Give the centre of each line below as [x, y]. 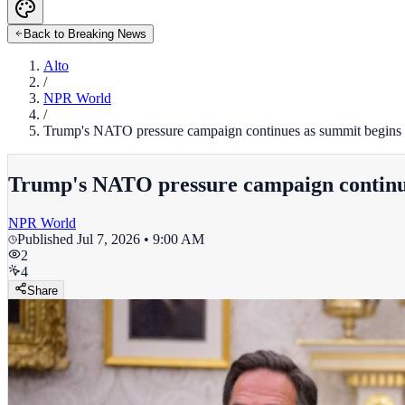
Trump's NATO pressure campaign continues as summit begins [222, 131]
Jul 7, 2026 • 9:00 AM [141, 239]
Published [47, 239]
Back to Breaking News [85, 34]
